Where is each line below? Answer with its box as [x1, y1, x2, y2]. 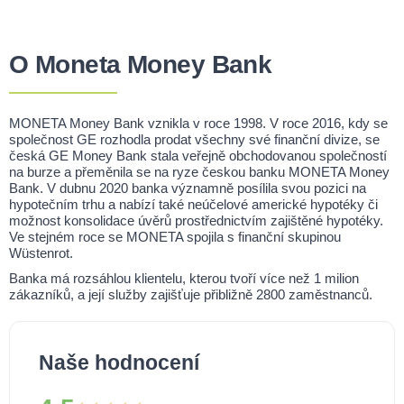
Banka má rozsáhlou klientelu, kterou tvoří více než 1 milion [9, 271, 359, 287]
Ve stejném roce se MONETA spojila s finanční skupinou [9, 229, 341, 245]
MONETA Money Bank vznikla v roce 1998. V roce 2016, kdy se [9, 115, 388, 132]
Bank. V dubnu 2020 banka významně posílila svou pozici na [9, 180, 366, 197]
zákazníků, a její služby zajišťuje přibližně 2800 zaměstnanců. [9, 287, 372, 303]
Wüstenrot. [9, 245, 73, 262]
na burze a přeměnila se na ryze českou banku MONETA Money [9, 164, 390, 180]
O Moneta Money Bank [9, 50, 272, 79]
